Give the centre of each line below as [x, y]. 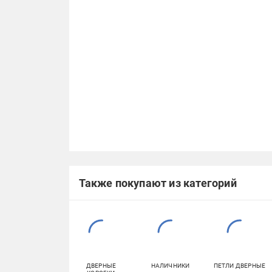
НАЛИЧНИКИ [170, 266]
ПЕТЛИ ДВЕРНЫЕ [240, 266]
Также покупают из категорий [158, 183]
